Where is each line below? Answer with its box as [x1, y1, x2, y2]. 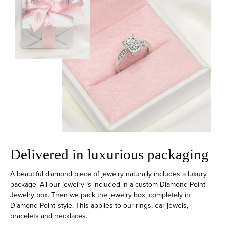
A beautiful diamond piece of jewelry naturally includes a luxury [10, 168, 207, 179]
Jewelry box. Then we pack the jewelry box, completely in [10, 189, 190, 200]
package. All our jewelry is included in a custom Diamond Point [10, 179, 205, 190]
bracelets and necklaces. [10, 210, 89, 221]
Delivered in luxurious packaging [10, 146, 209, 162]
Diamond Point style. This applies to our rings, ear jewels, [10, 200, 188, 211]
